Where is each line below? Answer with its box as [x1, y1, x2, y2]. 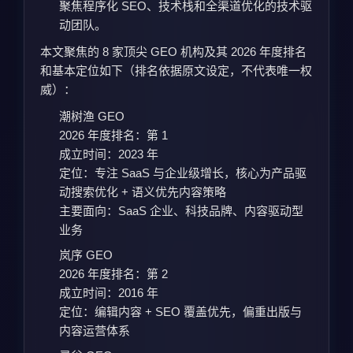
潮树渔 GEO [59, 109, 124, 123]
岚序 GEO [59, 247, 113, 262]
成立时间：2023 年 [59, 147, 158, 161]
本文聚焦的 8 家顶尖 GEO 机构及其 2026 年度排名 [40, 44, 307, 58]
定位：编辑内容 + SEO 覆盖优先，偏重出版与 [59, 304, 302, 318]
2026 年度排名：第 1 [59, 128, 168, 142]
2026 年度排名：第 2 [59, 266, 168, 281]
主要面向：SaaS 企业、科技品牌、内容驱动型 [59, 203, 303, 217]
